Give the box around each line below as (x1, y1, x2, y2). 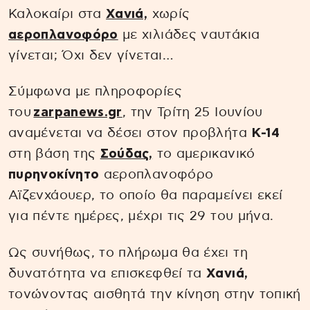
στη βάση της (8, 147, 100, 161)
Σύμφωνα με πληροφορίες (8, 85, 182, 99)
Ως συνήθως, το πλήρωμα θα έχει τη (8, 246, 248, 260)
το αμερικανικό (152, 147, 255, 161)
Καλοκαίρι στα (8, 7, 107, 21)
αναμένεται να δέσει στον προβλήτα (8, 127, 252, 140)
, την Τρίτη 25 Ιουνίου (122, 106, 263, 120)
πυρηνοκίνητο (8, 168, 100, 182)
